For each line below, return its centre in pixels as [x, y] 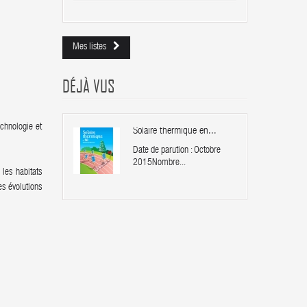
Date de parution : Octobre [177, 151]
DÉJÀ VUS [88, 86]
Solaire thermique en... [175, 131]
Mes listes [89, 47]
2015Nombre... [159, 163]
